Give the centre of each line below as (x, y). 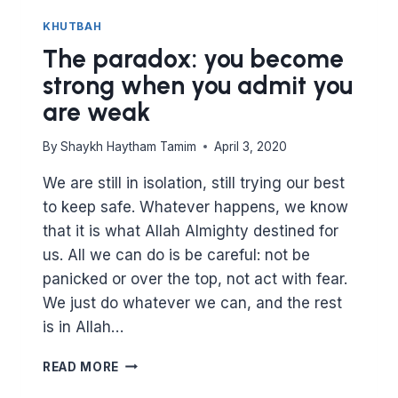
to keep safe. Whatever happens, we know (195, 207)
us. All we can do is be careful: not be (176, 255)
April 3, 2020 (251, 146)
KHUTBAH (72, 27)
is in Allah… (83, 326)
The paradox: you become (193, 59)
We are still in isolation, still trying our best (194, 183)
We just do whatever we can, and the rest (192, 302)
